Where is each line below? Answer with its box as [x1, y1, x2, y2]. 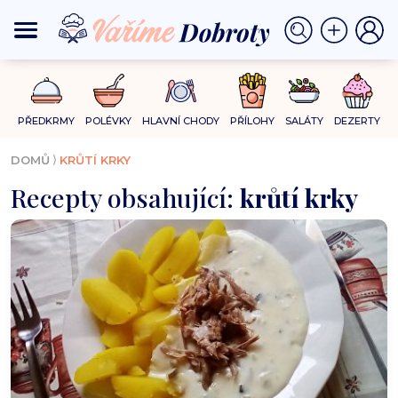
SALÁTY [285, 115, 323, 127]
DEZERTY [334, 115, 380, 127]
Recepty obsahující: [11, 180, 240, 215]
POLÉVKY [85, 115, 131, 127]
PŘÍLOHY [230, 115, 275, 127]
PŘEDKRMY [18, 115, 75, 127]
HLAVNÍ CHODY [142, 115, 219, 127]
